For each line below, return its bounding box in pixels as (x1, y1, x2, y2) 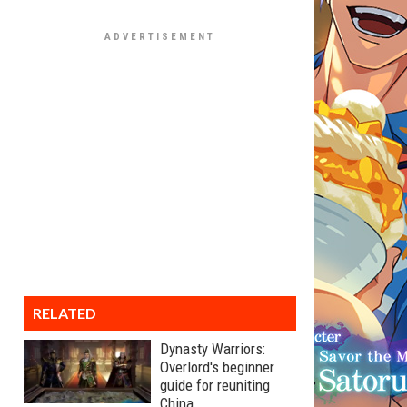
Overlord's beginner (160, 358, 274, 376)
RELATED (33, 304, 96, 322)
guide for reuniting (160, 376, 270, 394)
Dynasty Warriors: (160, 340, 265, 358)
